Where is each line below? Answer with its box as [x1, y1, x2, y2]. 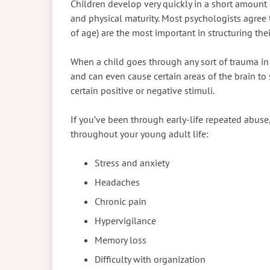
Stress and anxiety [95, 156, 169, 169]
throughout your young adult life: [71, 127, 211, 140]
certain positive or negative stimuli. [71, 84, 216, 96]
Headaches [95, 175, 140, 188]
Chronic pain [95, 195, 149, 207]
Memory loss [95, 233, 146, 246]
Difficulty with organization [95, 253, 208, 265]
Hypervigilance [95, 214, 159, 227]
